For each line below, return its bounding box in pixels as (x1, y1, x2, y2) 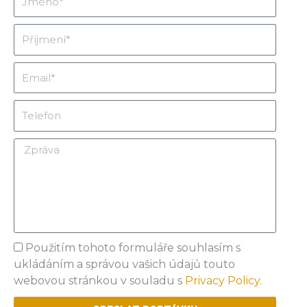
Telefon (13, 101, 56, 114)
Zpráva (13, 138, 51, 152)
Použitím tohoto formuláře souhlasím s (25, 241, 241, 254)
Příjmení (13, 25, 60, 38)
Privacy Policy (185, 273, 260, 287)
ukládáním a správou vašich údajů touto (14, 257, 235, 271)
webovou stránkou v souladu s (14, 273, 185, 287)
